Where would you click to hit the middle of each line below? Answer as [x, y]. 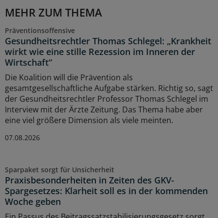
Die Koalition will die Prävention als [69, 77]
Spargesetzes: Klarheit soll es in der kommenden [106, 191]
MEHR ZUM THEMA [54, 12]
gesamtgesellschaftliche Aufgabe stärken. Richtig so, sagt [109, 88]
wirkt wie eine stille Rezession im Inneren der [100, 51]
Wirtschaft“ [28, 62]
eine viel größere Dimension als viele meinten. [89, 120]
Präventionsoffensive [40, 30]
